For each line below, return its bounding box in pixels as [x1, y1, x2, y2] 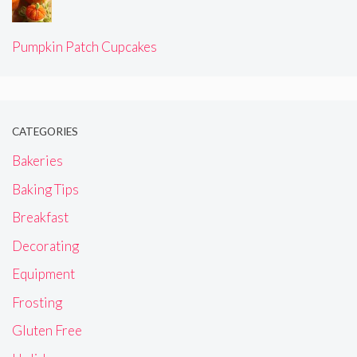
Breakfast [12, 209, 69, 226]
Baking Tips [12, 180, 79, 198]
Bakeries [12, 152, 63, 170]
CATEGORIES [12, 124, 78, 138]
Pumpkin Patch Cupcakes [12, 38, 157, 56]
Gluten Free [12, 322, 82, 339]
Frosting [12, 293, 62, 311]
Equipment [12, 265, 75, 283]
